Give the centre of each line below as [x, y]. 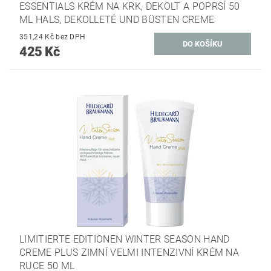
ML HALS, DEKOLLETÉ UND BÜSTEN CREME [117, 20]
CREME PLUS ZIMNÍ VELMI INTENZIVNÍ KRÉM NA [129, 253]
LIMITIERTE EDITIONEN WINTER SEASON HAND [125, 240]
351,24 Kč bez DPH [71, 37]
